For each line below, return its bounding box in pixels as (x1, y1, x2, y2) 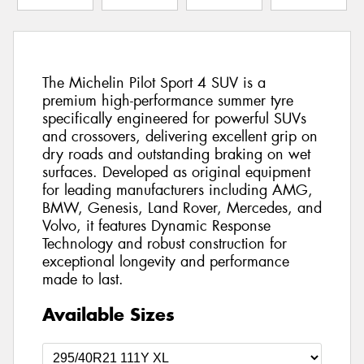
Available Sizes (42, 302, 175, 326)
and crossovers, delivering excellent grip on (42, 127, 318, 147)
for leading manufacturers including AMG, (42, 180, 313, 201)
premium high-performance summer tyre (42, 91, 293, 111)
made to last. (42, 270, 123, 290)
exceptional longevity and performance (42, 252, 289, 272)
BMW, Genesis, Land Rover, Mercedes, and (42, 198, 322, 219)
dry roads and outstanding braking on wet (42, 145, 310, 165)
